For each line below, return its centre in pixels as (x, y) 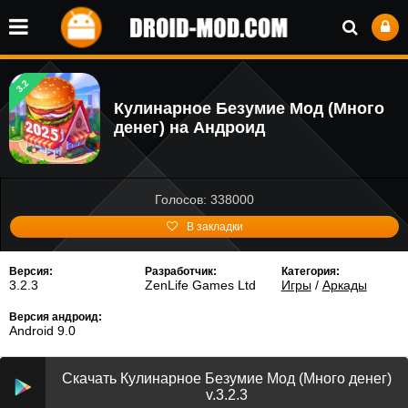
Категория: (310, 271)
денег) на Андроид (189, 127)
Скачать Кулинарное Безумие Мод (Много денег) (227, 378)
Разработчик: (181, 271)
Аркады (344, 285)
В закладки (214, 227)
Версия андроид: (56, 317)
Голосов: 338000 (204, 199)
